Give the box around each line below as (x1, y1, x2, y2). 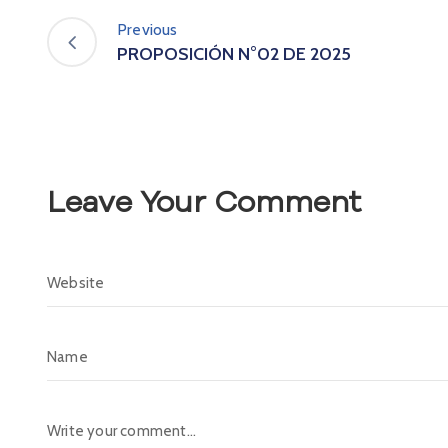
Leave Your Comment (47, 182, 361, 224)
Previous (117, 20, 178, 40)
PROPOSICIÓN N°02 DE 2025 (117, 43, 351, 66)
